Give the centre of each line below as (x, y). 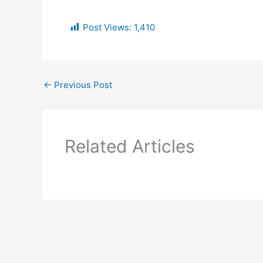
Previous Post (82, 85)
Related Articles (129, 146)
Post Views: (107, 28)
